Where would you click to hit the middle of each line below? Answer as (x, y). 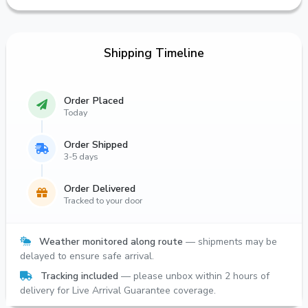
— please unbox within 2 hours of (194, 276)
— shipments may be (230, 242)
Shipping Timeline (154, 53)
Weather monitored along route (111, 242)
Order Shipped (96, 145)
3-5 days (81, 157)
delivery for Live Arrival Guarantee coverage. (118, 291)
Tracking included (79, 276)
